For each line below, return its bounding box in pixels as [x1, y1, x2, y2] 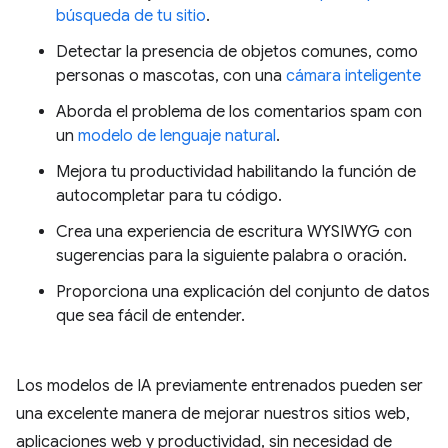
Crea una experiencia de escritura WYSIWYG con [56, 222, 412, 242]
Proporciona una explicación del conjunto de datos [56, 282, 430, 302]
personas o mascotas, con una [56, 66, 286, 86]
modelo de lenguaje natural [78, 126, 276, 146]
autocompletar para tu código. [56, 186, 282, 206]
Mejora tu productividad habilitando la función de [56, 162, 416, 182]
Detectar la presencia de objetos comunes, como [56, 42, 418, 62]
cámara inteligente [286, 66, 421, 86]
